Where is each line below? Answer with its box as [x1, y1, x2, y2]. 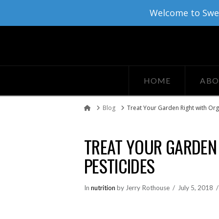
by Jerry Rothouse [115, 183, 170, 192]
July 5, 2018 [178, 183, 214, 192]
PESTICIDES [84, 153, 155, 178]
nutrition [91, 183, 115, 192]
